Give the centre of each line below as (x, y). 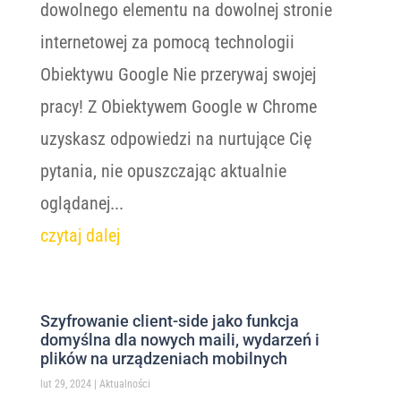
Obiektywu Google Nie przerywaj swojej (178, 74)
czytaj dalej (80, 235)
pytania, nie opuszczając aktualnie (163, 171)
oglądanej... (81, 203)
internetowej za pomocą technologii (167, 42)
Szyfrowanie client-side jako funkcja (169, 321)
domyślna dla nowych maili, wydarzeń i (179, 340)
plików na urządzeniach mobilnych (163, 358)
